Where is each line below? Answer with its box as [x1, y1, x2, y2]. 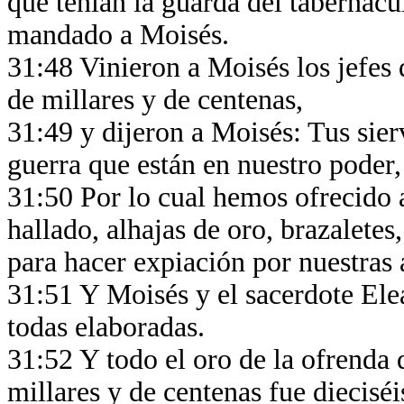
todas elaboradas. [7, 311, 212, 343]
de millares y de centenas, [7, 84, 310, 115]
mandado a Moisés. [7, 19, 236, 50]
